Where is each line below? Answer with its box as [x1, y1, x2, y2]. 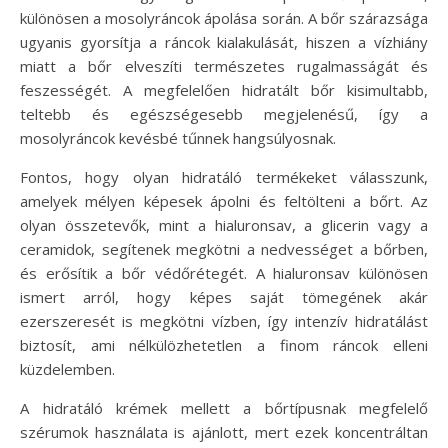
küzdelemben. [20, 359, 115, 380]
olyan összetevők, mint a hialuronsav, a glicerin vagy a [20, 215, 428, 236]
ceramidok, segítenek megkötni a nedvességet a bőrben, [20, 239, 428, 260]
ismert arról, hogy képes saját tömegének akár [20, 287, 428, 308]
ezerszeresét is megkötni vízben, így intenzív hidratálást [20, 311, 428, 332]
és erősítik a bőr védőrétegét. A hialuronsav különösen [20, 263, 428, 284]
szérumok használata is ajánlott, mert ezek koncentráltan [20, 422, 428, 443]
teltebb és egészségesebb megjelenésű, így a [20, 104, 428, 125]
